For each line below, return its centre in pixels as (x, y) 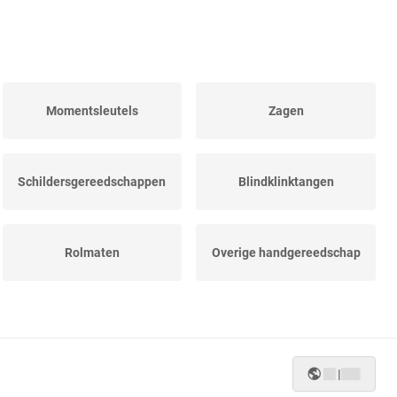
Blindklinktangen (286, 182)
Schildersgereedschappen (92, 182)
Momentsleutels (92, 111)
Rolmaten (92, 253)
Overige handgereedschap (286, 253)
